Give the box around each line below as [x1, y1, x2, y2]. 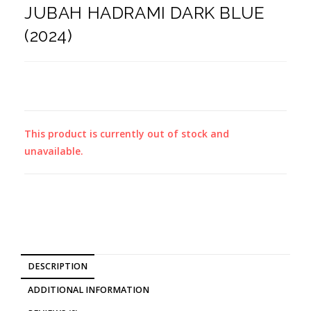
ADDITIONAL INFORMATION [28, 284, 149, 296]
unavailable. [24, 144, 83, 158]
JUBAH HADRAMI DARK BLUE [24, 3, 265, 24]
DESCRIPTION [28, 260, 87, 273]
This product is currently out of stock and [24, 127, 229, 141]
